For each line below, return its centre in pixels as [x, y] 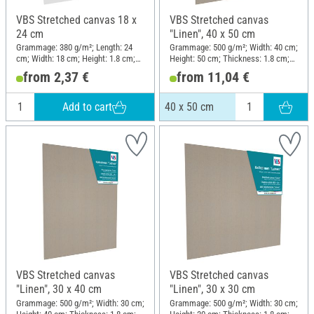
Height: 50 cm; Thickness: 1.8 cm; [230, 59]
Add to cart [88, 107]
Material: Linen [196, 70]
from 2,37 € [56, 77]
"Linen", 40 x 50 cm [212, 34]
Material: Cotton [45, 70]
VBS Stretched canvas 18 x [76, 20]
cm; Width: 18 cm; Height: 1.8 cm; [76, 59]
